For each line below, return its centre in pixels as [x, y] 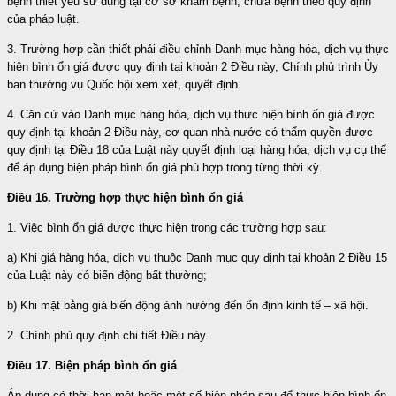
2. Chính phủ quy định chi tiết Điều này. [108, 335]
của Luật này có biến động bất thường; [107, 275]
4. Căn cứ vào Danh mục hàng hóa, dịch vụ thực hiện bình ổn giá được [191, 114]
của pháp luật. [43, 19]
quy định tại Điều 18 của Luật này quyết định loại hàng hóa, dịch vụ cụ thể [197, 149]
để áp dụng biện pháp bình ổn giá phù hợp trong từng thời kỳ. [165, 167]
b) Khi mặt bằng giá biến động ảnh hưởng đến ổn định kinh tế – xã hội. [188, 305]
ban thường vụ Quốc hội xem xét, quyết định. [124, 84]
